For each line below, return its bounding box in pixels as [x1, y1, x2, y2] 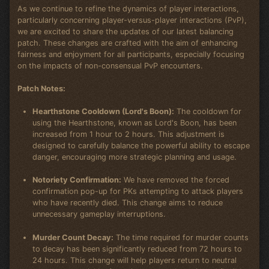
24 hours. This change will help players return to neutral [32, 255, 237, 265]
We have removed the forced [121, 175, 230, 185]
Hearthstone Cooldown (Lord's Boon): [32, 107, 175, 116]
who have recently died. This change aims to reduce [32, 198, 223, 208]
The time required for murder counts [113, 232, 249, 242]
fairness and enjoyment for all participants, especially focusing [17, 49, 244, 59]
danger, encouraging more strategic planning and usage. [32, 153, 237, 162]
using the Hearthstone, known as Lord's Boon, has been [32, 118, 237, 128]
